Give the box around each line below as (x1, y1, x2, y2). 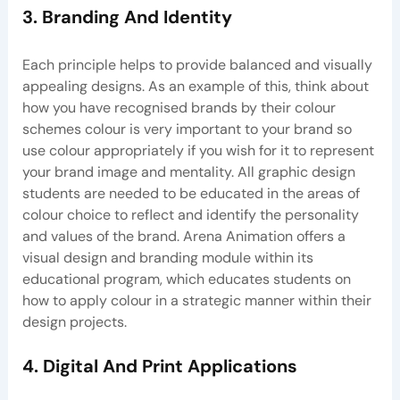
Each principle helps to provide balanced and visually (21, 54, 372, 74)
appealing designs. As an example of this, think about (21, 76, 369, 96)
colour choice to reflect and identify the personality (21, 204, 359, 224)
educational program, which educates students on (21, 269, 351, 288)
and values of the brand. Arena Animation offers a (21, 226, 346, 246)
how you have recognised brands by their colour (21, 97, 336, 117)
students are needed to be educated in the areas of (21, 183, 360, 203)
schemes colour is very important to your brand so (21, 119, 352, 138)
